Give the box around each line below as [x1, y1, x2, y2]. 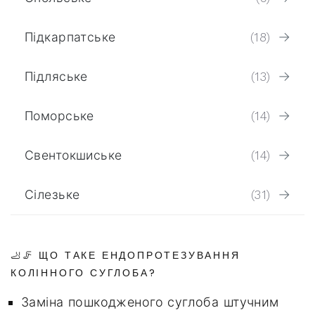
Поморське [25, 108, 94, 123]
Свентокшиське [25, 148, 122, 162]
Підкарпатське [25, 30, 116, 44]
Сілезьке [25, 187, 80, 202]
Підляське [25, 69, 88, 84]
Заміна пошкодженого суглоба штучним [21, 295, 279, 309]
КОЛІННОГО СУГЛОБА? [11, 266, 157, 280]
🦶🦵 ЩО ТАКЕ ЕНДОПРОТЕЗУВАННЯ [11, 248, 240, 262]
